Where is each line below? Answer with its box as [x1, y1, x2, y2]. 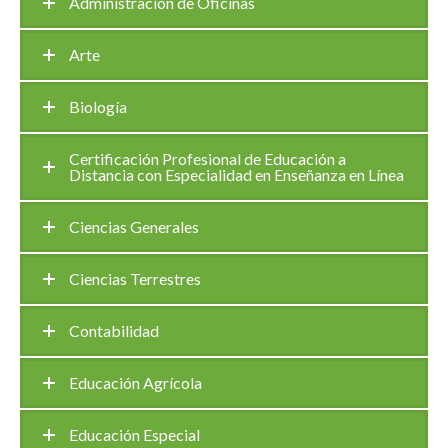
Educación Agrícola [69, 373, 202, 392]
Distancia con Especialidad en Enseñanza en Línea [69, 165, 404, 184]
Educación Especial [69, 425, 200, 444]
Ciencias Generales [69, 217, 199, 236]
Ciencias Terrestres [69, 269, 201, 288]
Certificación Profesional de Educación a [69, 149, 346, 168]
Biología [69, 97, 127, 116]
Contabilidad [69, 321, 159, 340]
